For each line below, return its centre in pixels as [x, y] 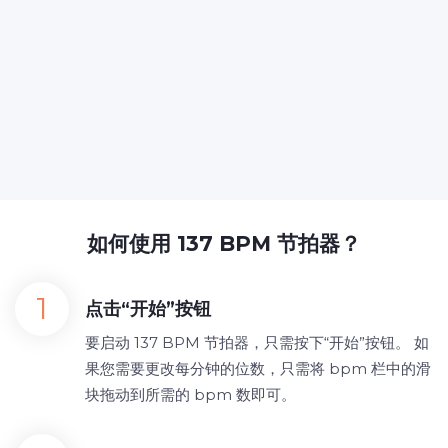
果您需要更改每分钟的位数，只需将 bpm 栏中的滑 [258, 368]
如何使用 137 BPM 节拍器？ [224, 243]
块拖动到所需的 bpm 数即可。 [190, 394]
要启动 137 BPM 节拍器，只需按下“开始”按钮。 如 [257, 342]
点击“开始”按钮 [148, 309]
